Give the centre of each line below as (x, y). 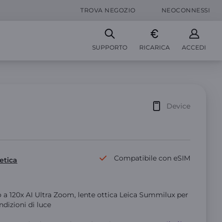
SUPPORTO (110, 47)
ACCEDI (194, 47)
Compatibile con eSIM (152, 158)
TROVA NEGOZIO (108, 10)
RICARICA (155, 47)
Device (178, 106)
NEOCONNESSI (186, 10)
